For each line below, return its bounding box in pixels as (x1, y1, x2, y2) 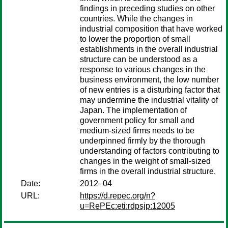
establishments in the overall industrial (80, 45, 218, 53)
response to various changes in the (80, 65, 206, 74)
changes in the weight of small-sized (80, 157, 211, 165)
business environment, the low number (80, 75, 219, 84)
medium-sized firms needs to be (80, 126, 194, 135)
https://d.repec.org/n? (80, 191, 155, 200)
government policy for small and (80, 116, 194, 125)
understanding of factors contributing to (80, 147, 219, 155)
